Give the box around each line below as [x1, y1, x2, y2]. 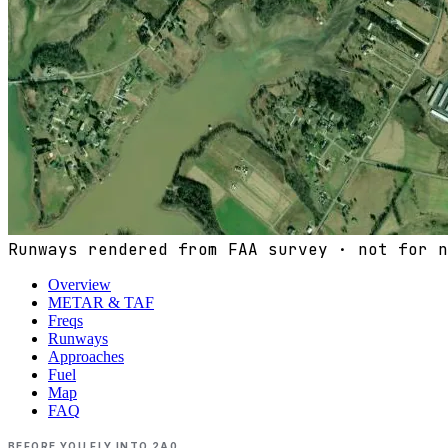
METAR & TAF [48, 293, 154, 311]
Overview [48, 275, 111, 293]
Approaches [48, 347, 124, 365]
